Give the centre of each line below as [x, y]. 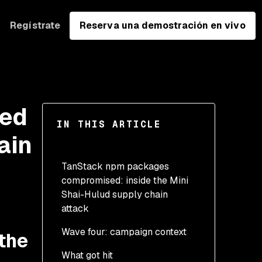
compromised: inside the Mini [125, 180]
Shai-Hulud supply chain [115, 194]
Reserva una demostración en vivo [163, 25]
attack [75, 208]
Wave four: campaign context [124, 232]
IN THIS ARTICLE [109, 124]
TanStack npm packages [115, 166]
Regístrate [35, 25]
